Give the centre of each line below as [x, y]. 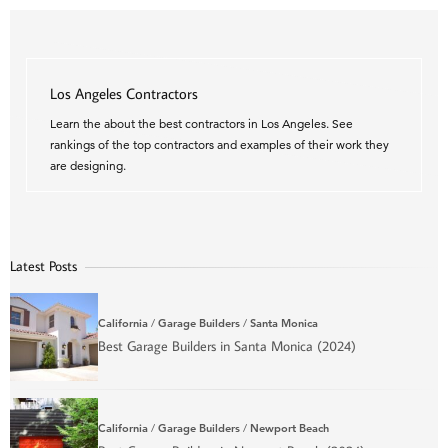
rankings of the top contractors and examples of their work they [219, 145]
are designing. [88, 166]
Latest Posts [43, 266]
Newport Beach [289, 427]
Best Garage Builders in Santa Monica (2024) [227, 345]
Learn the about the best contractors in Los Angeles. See [201, 124]
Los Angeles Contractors [124, 93]
